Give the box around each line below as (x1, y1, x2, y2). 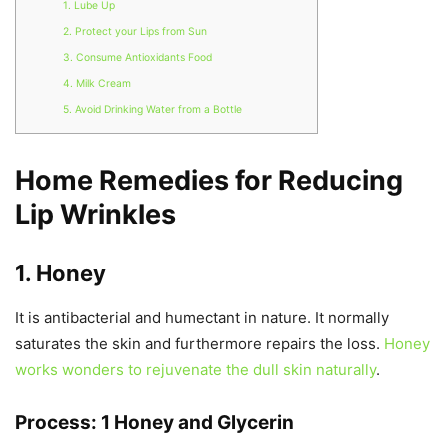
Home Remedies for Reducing (15, 164, 403, 197)
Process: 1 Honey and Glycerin (15, 411, 294, 434)
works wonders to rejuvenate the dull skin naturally (15, 360, 376, 379)
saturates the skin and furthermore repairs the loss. (15, 334, 384, 353)
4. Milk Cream (62, 77, 131, 91)
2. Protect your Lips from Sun (62, 25, 207, 39)
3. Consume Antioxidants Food (62, 51, 212, 65)
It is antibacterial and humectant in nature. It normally (15, 308, 389, 327)
